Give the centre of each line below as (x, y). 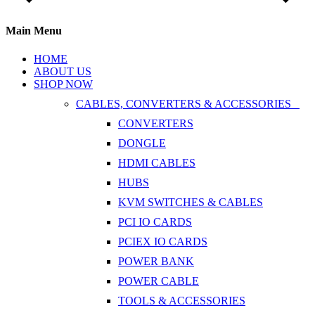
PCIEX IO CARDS (163, 241)
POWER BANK (156, 261)
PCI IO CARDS (155, 221)
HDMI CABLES (157, 162)
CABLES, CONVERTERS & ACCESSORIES (188, 103)
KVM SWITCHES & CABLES (191, 202)
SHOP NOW (63, 84)
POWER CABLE (159, 281)
